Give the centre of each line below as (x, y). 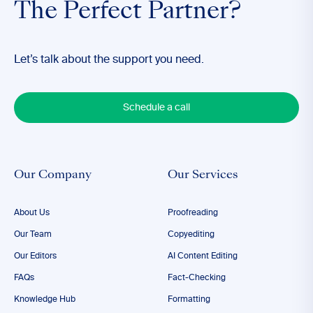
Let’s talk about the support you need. (109, 60)
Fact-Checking (197, 278)
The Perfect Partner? (128, 13)
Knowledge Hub (45, 300)
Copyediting (191, 235)
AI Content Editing (203, 256)
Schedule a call (156, 108)
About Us (32, 213)
